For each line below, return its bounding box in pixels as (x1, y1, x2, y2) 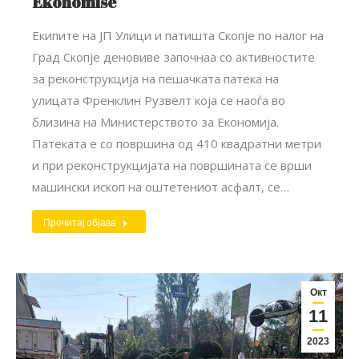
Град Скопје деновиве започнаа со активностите (32, 48, 315, 65)
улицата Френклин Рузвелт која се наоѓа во (32, 91, 285, 108)
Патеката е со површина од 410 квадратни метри (32, 135, 321, 151)
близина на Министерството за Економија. (32, 113, 279, 130)
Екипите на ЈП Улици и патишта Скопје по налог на (32, 26, 324, 43)
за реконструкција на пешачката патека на (32, 70, 279, 87)
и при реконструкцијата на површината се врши (32, 156, 312, 173)
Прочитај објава (43, 215, 116, 228)
